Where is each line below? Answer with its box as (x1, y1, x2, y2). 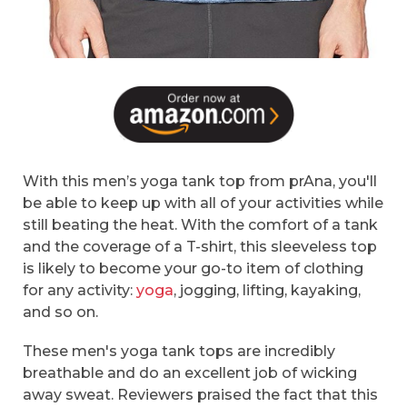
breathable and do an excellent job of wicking (23, 364, 357, 382)
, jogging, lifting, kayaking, (174, 281, 361, 299)
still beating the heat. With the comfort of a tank (23, 215, 378, 233)
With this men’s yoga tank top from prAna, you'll (23, 172, 377, 190)
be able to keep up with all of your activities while (23, 194, 383, 212)
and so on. (23, 303, 98, 321)
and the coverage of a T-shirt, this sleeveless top (23, 237, 377, 255)
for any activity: (23, 281, 136, 299)
